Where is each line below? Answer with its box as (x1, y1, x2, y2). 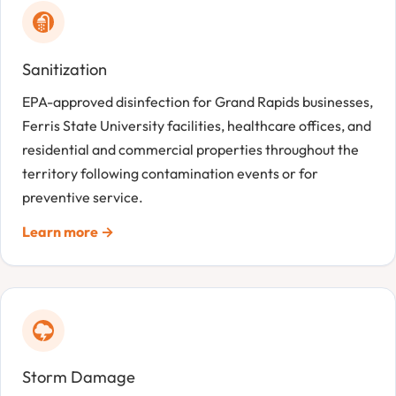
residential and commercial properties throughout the (22, 140, 359, 158)
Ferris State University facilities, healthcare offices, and (22, 116, 371, 134)
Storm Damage (22, 367, 135, 388)
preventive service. (22, 187, 143, 206)
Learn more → (22, 222, 114, 240)
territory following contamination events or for (22, 164, 318, 182)
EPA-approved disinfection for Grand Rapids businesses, (22, 92, 373, 110)
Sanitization (22, 58, 107, 80)
